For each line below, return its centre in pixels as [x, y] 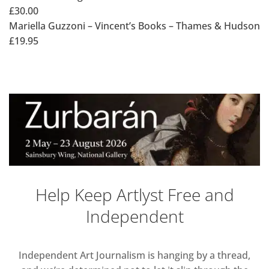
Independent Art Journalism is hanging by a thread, [134, 255]
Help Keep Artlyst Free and [134, 194]
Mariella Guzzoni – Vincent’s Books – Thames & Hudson [134, 26]
